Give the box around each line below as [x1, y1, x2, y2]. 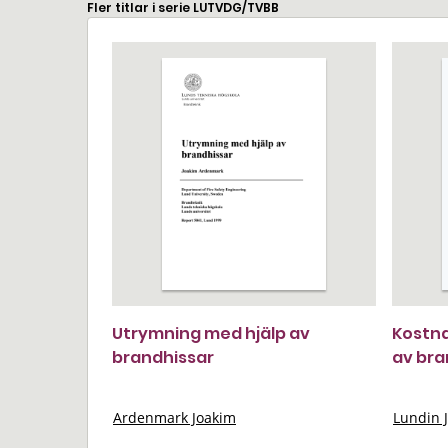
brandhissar [112, 346, 214, 369]
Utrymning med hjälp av [112, 322, 310, 345]
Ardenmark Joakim [113, 408, 236, 427]
